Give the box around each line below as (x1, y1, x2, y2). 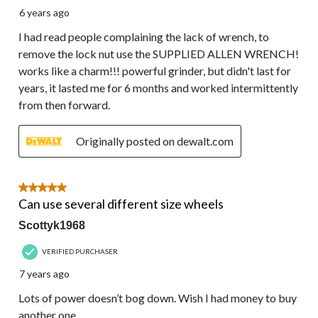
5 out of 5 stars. (18, 182, 93, 196)
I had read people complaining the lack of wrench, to (18, 29, 269, 43)
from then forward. (18, 97, 110, 111)
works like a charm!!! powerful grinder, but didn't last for (18, 63, 291, 77)
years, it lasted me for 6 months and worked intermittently (18, 80, 298, 94)
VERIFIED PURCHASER (42, 247, 118, 256)
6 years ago (19, 6, 70, 18)
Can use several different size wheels (18, 195, 224, 212)
